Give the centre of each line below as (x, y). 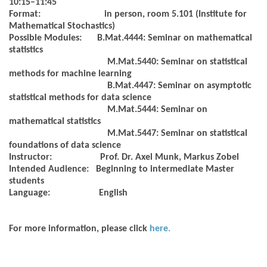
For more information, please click (79, 229)
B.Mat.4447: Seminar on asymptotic (179, 86)
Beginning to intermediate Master (165, 170)
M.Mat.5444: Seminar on (157, 110)
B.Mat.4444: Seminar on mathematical (175, 38)
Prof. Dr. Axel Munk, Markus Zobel (170, 158)
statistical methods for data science (80, 98)
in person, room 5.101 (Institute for (176, 15)
